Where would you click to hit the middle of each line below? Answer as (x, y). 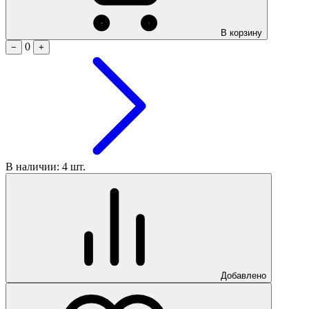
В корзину (241, 32)
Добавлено (243, 275)
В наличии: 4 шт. (46, 166)
